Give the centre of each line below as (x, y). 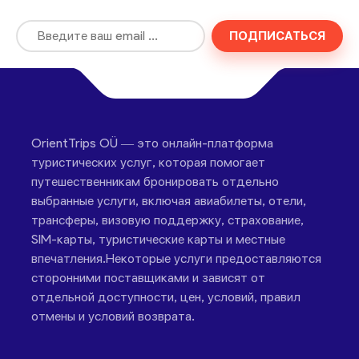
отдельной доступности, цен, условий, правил (166, 296)
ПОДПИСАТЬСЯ (278, 36)
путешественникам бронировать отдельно (155, 181)
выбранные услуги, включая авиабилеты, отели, (169, 200)
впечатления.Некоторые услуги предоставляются (177, 258)
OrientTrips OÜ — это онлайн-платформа (153, 143)
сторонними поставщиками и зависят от (149, 277)
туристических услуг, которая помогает (149, 162)
